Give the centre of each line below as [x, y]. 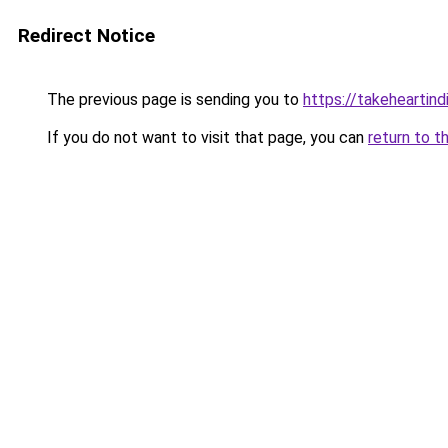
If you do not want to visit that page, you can [205, 137]
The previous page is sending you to [173, 99]
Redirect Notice [86, 35]
